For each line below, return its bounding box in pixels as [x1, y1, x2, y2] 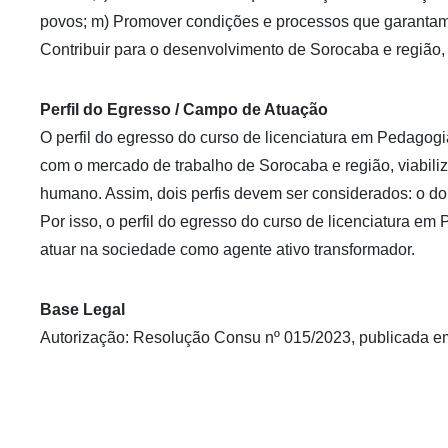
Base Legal [40, 301, 126, 319]
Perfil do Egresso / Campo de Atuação [40, 101, 329, 119]
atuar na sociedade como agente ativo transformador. [40, 241, 416, 259]
